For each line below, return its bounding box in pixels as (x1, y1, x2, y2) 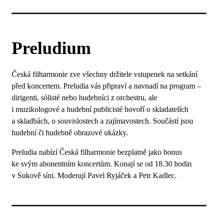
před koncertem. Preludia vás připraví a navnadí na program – (12, 81, 201, 90)
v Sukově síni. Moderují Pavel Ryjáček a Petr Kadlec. (12, 171, 179, 180)
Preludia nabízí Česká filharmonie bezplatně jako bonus (12, 147, 182, 156)
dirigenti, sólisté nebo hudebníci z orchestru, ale (12, 93, 157, 102)
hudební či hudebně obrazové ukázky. (12, 128, 128, 137)
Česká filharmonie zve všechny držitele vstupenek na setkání (12, 70, 198, 78)
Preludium (12, 38, 91, 58)
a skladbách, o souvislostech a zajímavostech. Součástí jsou (12, 116, 193, 125)
